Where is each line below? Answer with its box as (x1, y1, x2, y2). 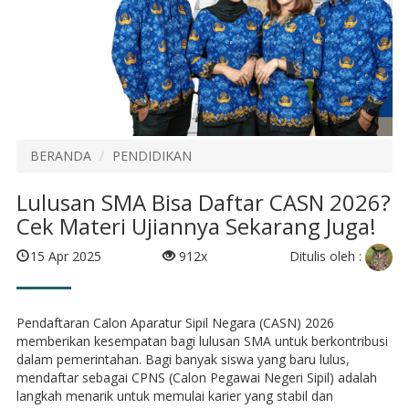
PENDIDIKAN (111, 146, 192, 164)
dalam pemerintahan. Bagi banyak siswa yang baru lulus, (16, 350, 350, 368)
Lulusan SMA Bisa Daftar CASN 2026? (16, 186, 391, 217)
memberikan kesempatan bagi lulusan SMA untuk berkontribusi (16, 331, 388, 350)
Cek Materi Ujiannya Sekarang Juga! (16, 210, 376, 241)
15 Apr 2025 (29, 247, 101, 266)
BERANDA (29, 146, 91, 164)
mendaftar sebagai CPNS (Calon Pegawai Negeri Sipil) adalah (16, 368, 377, 386)
